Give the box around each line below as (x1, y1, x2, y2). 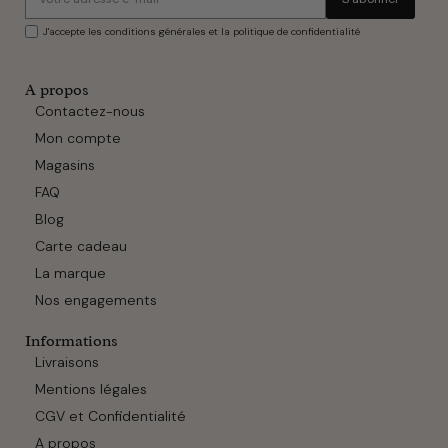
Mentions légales (35, 380, 147, 399)
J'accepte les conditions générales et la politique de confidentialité (43, 25, 360, 39)
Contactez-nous (35, 102, 145, 121)
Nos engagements (35, 291, 157, 310)
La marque (35, 264, 106, 283)
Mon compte (35, 129, 121, 148)
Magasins (35, 156, 95, 175)
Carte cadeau (35, 237, 127, 256)
